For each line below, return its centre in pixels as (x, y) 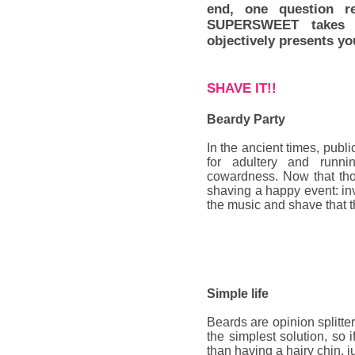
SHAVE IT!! (242, 88)
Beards (227, 322)
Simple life (238, 294)
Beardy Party (246, 119)
